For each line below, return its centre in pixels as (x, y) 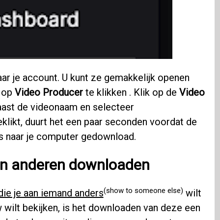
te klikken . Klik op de (131, 93)
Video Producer (49, 93)
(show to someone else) (143, 190)
